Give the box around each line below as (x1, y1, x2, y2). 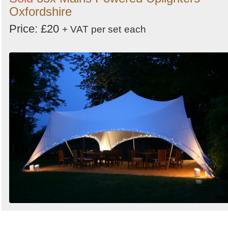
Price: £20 (9, 22, 62, 35)
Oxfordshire (9, 5, 72, 18)
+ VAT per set (62, 24, 121, 35)
